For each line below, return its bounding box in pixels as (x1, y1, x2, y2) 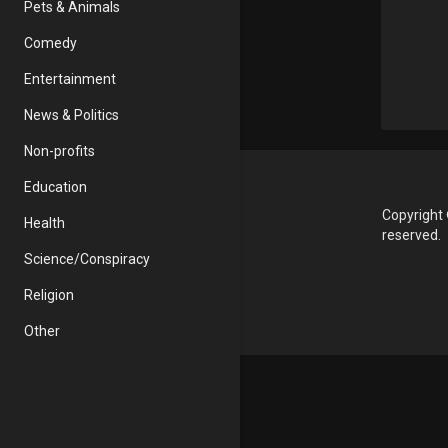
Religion (24, 287, 74, 303)
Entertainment (24, 71, 116, 87)
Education (24, 179, 87, 195)
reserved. (382, 227, 441, 244)
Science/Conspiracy (24, 251, 150, 267)
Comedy (24, 35, 77, 51)
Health (24, 215, 65, 231)
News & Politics (24, 107, 119, 123)
